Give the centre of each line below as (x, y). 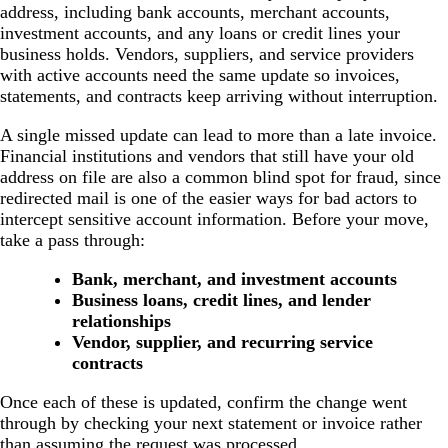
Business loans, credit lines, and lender (221, 300)
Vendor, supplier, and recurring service (222, 342)
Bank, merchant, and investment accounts (234, 279)
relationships (121, 321)
